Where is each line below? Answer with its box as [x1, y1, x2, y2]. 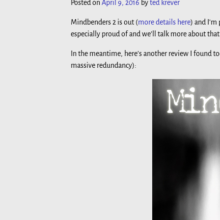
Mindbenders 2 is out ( [71, 18, 138, 26]
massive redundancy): [71, 61, 137, 69]
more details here [138, 18, 191, 26]
